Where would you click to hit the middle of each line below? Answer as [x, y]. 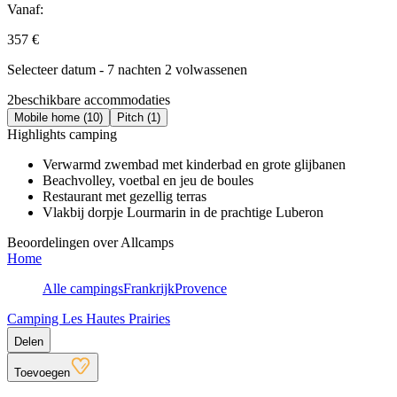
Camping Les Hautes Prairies [89, 318]
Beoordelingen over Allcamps [90, 242]
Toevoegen [42, 372]
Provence [201, 288]
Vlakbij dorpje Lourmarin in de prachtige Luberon [183, 212]
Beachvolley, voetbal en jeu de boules [148, 180]
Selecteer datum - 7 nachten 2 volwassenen [127, 69]
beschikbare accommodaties [92, 99]
